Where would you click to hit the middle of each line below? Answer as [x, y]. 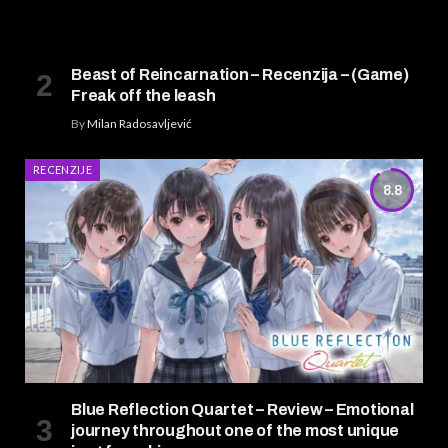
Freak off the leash [143, 96]
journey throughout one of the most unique [235, 430]
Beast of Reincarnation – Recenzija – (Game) [240, 75]
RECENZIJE [62, 170]
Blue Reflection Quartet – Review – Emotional [242, 409]
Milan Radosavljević [139, 124]
